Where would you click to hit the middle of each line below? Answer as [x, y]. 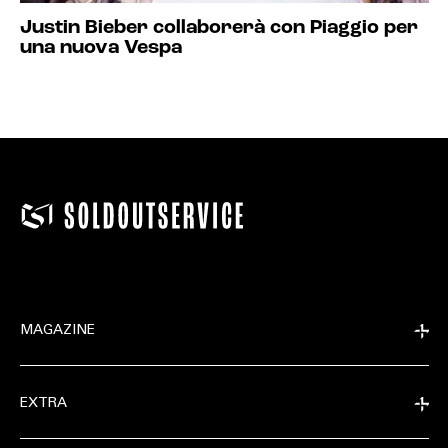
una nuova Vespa [100, 48]
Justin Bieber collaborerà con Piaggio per [218, 28]
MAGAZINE [57, 331]
